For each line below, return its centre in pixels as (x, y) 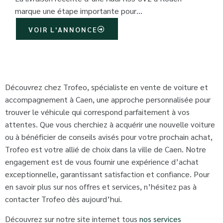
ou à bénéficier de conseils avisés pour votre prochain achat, (109, 137)
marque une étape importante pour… (79, 11)
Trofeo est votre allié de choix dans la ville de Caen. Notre (106, 149)
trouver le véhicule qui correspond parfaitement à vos (97, 112)
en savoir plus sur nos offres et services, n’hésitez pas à (101, 187)
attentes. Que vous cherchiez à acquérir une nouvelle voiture (110, 124)
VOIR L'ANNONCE (63, 30)
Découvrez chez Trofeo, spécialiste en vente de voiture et (107, 87)
